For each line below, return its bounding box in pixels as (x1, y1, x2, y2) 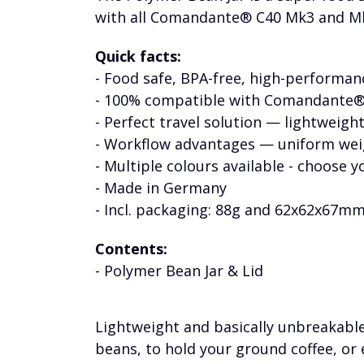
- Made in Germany (95, 177, 227, 197)
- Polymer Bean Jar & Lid (95, 260, 263, 280)
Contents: (95, 238, 167, 258)
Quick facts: (95, 45, 181, 66)
